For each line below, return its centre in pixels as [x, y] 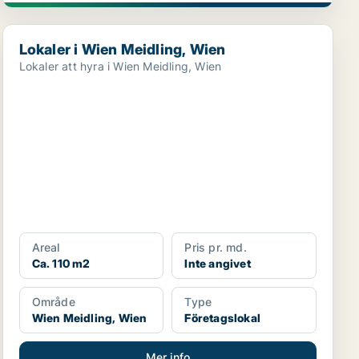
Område [53, 302]
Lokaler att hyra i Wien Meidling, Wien [120, 66]
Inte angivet [218, 263]
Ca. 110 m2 [61, 263]
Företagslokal [222, 318]
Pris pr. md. [216, 247]
